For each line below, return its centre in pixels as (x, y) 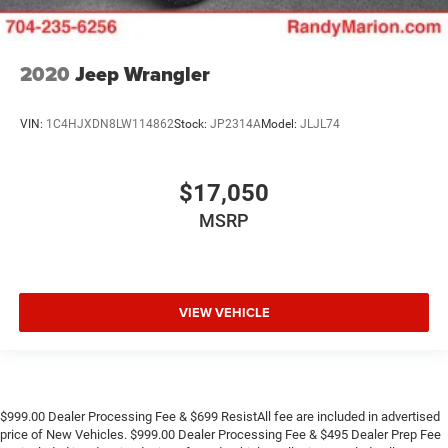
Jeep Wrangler (142, 74)
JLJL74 (320, 123)
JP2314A (235, 123)
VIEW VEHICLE (224, 312)
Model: (280, 123)
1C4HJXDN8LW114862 (110, 123)
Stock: (192, 123)
